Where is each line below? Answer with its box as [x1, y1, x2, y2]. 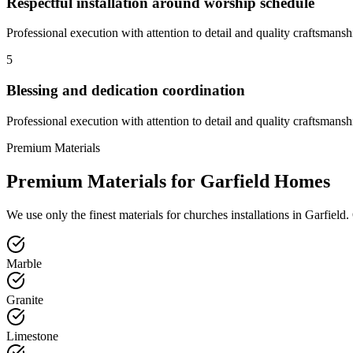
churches [184, 207, 228, 221]
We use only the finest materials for [6, 207, 180, 221]
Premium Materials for [6, 170, 200, 191]
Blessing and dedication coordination [6, 82, 245, 99]
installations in [228, 207, 305, 221]
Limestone [6, 329, 58, 343]
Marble [6, 256, 42, 270]
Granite [6, 292, 43, 307]
